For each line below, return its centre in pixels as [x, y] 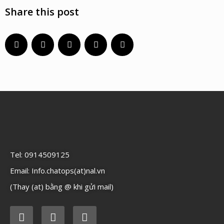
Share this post [42, 12]
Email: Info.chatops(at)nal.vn [57, 170]
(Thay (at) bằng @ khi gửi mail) [62, 186]
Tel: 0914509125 [40, 154]
